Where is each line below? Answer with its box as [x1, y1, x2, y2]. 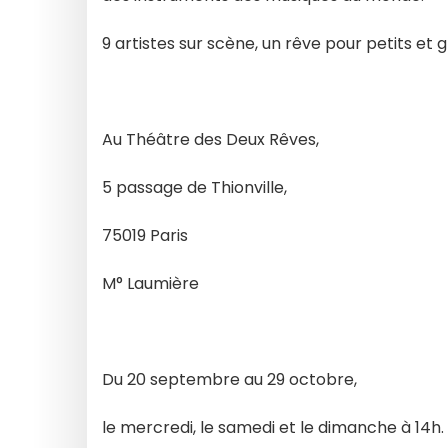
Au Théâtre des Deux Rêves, [102, 128, 319, 151]
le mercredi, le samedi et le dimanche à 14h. [102, 416, 444, 439]
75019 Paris [102, 224, 188, 247]
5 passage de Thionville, [102, 176, 287, 199]
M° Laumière [102, 272, 199, 295]
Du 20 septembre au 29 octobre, [102, 368, 357, 391]
